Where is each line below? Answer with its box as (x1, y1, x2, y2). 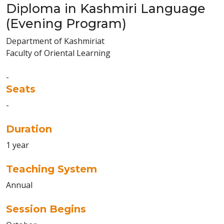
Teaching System (6, 163, 97, 175)
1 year (6, 139, 29, 150)
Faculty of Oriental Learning (6, 47, 110, 58)
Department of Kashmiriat (6, 35, 104, 46)
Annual (6, 179, 32, 190)
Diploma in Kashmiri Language (6, 1, 205, 16)
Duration (6, 123, 52, 135)
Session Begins (6, 203, 86, 215)
